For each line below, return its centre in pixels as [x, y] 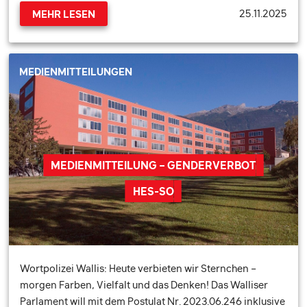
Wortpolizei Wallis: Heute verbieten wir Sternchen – [138, 269]
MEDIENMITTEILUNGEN [76, 71]
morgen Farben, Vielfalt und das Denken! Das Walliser [144, 285]
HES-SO [153, 191]
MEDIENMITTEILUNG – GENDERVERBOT [153, 165]
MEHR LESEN [64, 14]
